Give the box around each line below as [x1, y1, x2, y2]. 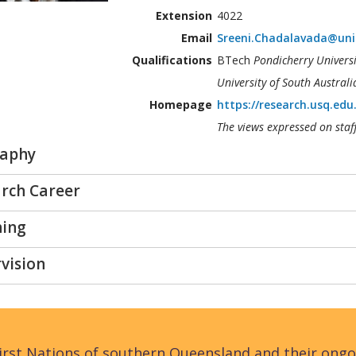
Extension [155, 8, 212, 23]
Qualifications [131, 52, 212, 68]
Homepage [149, 97, 212, 112]
